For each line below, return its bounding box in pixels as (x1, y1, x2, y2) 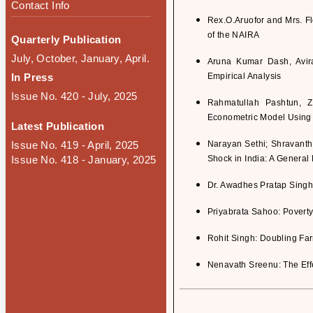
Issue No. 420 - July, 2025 (11, 90, 138, 102)
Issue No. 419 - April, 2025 (11, 139, 139, 151)
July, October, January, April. (11, 52, 150, 64)
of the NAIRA (207, 30, 260, 40)
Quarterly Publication (11, 34, 122, 45)
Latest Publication (11, 120, 105, 132)
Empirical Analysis (207, 71, 282, 81)
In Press (11, 71, 54, 83)
